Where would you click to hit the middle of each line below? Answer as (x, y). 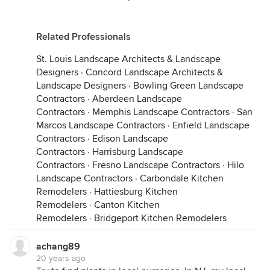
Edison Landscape (130, 139)
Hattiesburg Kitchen (136, 192)
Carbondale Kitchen (182, 178)
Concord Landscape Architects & (154, 72)
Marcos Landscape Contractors (101, 125)
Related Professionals (83, 37)
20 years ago (61, 258)
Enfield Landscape (211, 125)
